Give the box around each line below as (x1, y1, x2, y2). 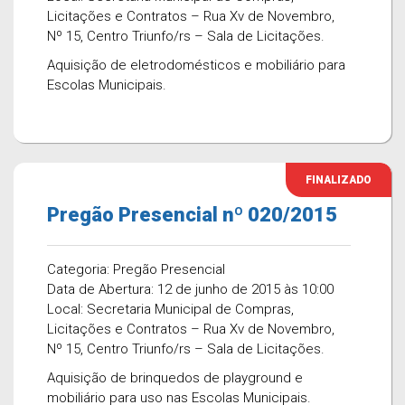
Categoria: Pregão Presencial (47, 261, 225, 278)
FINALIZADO (306, 174, 372, 186)
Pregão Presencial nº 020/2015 (47, 203, 337, 226)
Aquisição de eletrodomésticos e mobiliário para (47, 57, 345, 73)
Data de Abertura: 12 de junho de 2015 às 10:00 (47, 281, 334, 297)
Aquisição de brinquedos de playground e (47, 370, 303, 386)
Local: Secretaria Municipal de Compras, (47, 301, 294, 317)
